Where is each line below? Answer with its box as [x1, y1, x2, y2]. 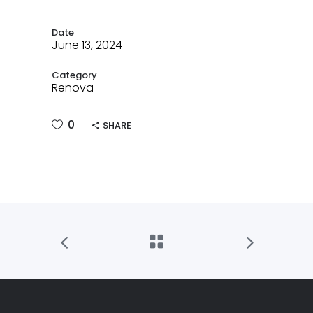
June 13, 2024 [52, 36, 122, 53]
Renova [52, 79, 94, 96]
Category [52, 68, 97, 82]
